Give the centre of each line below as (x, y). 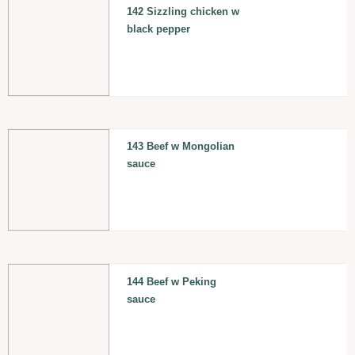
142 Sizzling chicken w (183, 11)
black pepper (158, 29)
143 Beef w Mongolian (180, 147)
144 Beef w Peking (171, 281)
